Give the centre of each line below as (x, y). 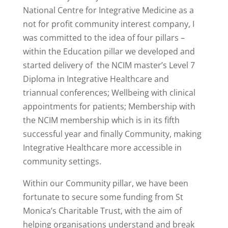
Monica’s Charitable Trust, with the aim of (102, 211)
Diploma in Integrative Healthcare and (96, 79)
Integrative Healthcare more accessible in (102, 148)
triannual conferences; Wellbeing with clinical (109, 93)
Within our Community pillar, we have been (105, 183)
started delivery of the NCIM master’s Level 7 (109, 65)
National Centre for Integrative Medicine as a (108, 10)
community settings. (63, 162)
